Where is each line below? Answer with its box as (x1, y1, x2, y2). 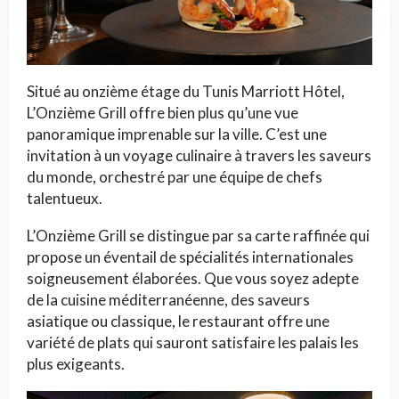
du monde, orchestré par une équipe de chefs (27, 167, 322, 186)
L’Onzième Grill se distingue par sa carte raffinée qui (27, 225, 370, 245)
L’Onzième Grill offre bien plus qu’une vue (27, 102, 298, 122)
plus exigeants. (27, 354, 125, 373)
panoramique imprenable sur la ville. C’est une (27, 124, 327, 143)
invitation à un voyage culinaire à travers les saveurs (27, 145, 371, 165)
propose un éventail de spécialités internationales (27, 247, 354, 266)
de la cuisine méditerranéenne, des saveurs (27, 289, 310, 309)
